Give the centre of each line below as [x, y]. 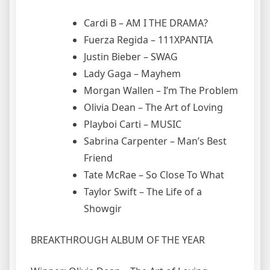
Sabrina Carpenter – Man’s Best [155, 141]
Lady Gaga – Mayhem [132, 73]
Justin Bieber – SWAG [131, 56]
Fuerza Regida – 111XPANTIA [148, 39]
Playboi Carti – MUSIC [133, 124]
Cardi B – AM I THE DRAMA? [146, 23]
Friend [99, 158]
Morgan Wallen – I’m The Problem [161, 90]
